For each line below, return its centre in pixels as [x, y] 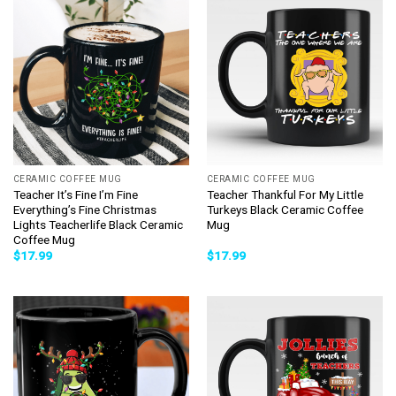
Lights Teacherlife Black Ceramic [98, 224]
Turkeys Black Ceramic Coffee [285, 209]
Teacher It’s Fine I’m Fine [75, 194]
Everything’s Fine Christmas [84, 209]
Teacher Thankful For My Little [285, 194]
